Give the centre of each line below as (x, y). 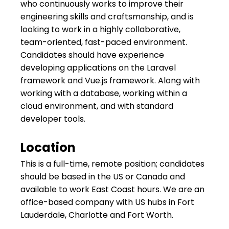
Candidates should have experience (92, 55)
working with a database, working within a (104, 93)
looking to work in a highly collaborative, (100, 29)
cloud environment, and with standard (97, 106)
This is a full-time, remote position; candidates (112, 164)
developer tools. (53, 119)
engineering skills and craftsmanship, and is (107, 17)
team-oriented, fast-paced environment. (104, 42)
